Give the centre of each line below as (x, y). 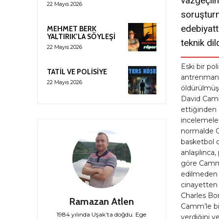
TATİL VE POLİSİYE (77, 72)
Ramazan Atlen (102, 202)
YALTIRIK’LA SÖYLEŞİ (81, 36)
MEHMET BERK (72, 29)
